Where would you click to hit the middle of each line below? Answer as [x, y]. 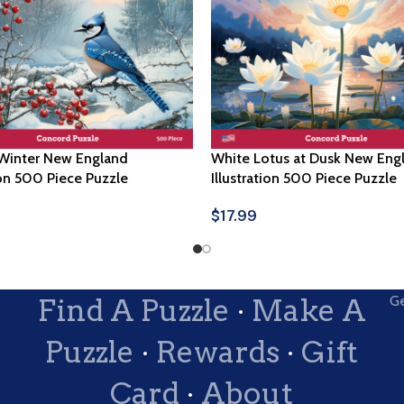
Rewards [218, 352]
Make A [308, 311]
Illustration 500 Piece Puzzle [304, 178]
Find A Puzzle [133, 311]
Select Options [260, 234]
